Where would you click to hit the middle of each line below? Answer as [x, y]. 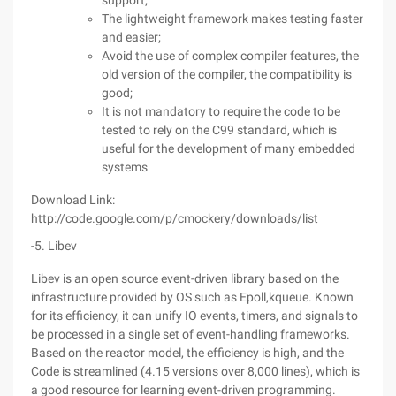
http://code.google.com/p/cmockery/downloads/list [175, 218]
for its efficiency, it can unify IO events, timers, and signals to [194, 316]
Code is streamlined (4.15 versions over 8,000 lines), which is [195, 371]
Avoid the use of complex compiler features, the [230, 56]
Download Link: [73, 200]
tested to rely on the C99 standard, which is [219, 130]
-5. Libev [54, 246]
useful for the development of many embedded [228, 148]
